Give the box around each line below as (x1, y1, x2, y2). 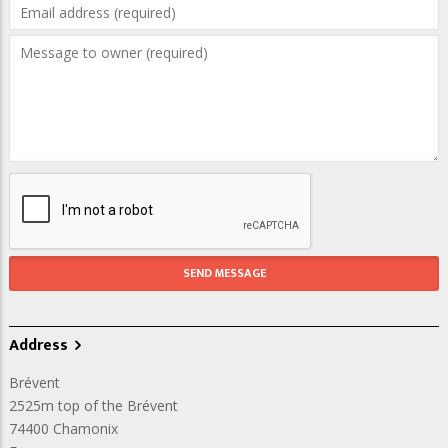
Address (9, 331, 68, 359)
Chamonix (53, 418, 118, 438)
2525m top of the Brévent (9, 395, 178, 415)
